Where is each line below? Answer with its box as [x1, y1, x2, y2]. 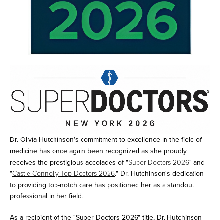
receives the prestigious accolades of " [10, 157, 128, 168]
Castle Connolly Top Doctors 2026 [12, 168, 115, 179]
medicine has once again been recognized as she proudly [10, 146, 187, 157]
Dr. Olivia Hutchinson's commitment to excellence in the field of [10, 135, 202, 145]
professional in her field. [10, 191, 83, 202]
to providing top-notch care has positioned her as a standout [10, 180, 194, 191]
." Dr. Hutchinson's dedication [115, 168, 204, 179]
